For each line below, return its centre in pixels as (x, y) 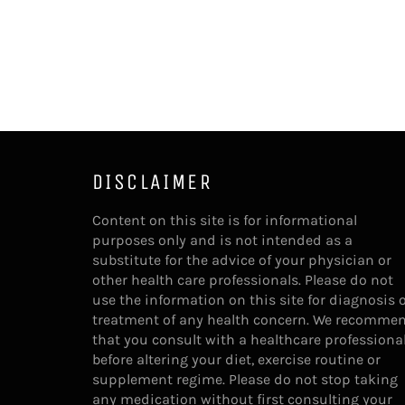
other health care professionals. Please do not (243, 279)
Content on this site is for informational (225, 220)
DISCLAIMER (152, 181)
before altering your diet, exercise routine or (236, 359)
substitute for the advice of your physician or (242, 259)
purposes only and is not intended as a (222, 240)
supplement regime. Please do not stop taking (245, 379)
